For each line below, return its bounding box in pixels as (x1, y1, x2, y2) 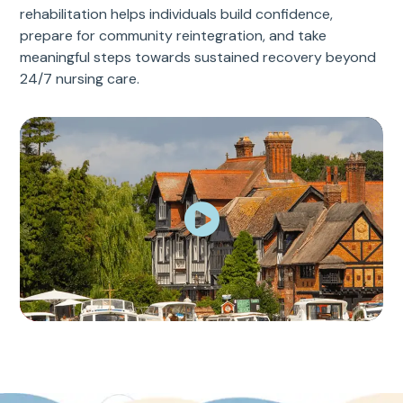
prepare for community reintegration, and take (20, 26, 327, 46)
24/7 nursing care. (20, 69, 140, 89)
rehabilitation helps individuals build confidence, (20, 4, 334, 24)
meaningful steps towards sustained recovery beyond (20, 48, 377, 67)
